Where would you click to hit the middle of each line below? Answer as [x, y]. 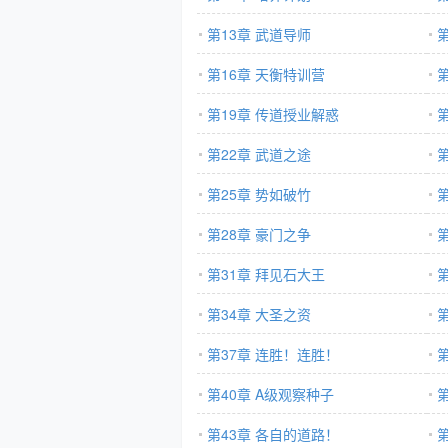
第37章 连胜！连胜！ [273, 354]
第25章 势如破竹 [259, 194]
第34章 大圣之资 [259, 314]
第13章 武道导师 [259, 34]
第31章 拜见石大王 [266, 274]
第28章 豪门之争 [259, 234]
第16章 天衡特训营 [266, 74]
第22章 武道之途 [259, 154]
